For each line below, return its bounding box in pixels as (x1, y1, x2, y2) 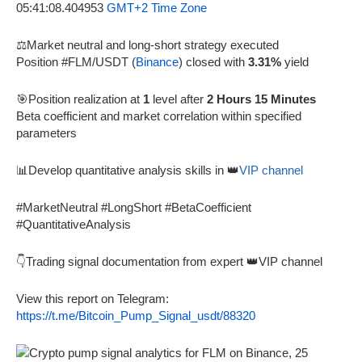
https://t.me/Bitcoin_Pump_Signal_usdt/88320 (16, 308, 255, 322)
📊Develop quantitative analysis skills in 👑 (16, 162, 239, 177)
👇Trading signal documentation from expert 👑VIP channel (16, 254, 322, 268)
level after (149, 91, 207, 106)
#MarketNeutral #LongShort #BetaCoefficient (16, 200, 251, 214)
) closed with (179, 54, 248, 69)
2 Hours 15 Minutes (207, 91, 316, 106)
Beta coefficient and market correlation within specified (16, 108, 301, 123)
